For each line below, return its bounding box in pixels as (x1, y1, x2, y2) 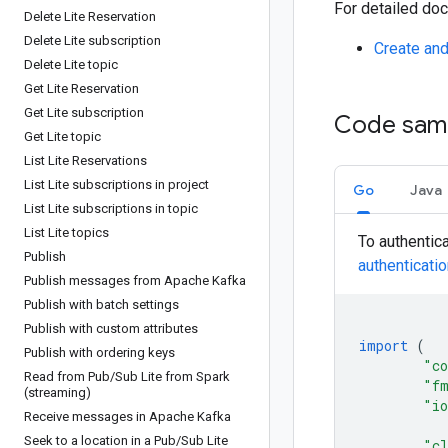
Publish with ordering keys (24, 345, 175, 360)
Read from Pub (24, 369, 110, 384)
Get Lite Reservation (24, 81, 139, 96)
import (359, 336, 408, 355)
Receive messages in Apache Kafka (24, 409, 231, 424)
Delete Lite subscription (24, 33, 161, 48)
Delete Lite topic (24, 57, 118, 72)
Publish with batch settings (24, 297, 179, 312)
